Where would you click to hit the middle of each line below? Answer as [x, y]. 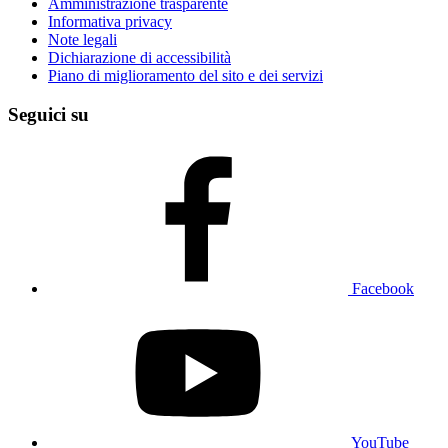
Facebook [383, 289]
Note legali [82, 39]
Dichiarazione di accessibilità [139, 57]
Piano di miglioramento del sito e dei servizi [185, 75]
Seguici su [48, 114]
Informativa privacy [110, 21]
